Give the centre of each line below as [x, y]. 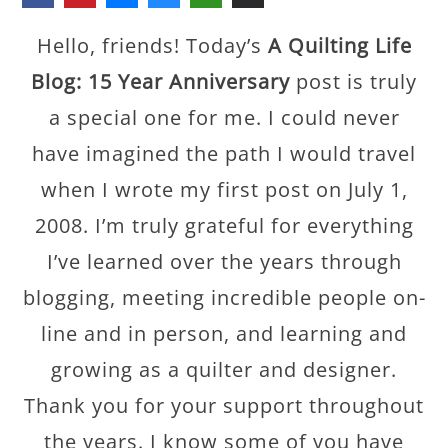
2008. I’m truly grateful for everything [224, 225]
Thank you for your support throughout [224, 405]
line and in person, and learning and [224, 333]
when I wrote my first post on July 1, [224, 189]
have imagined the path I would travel [224, 153]
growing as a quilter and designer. [224, 369]
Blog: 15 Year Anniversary [160, 81]
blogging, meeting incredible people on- [224, 297]
